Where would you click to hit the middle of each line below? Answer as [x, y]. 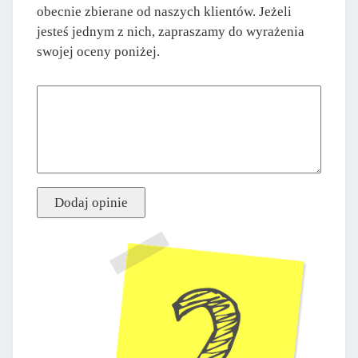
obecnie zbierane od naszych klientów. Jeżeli [164, 11]
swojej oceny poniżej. [98, 51]
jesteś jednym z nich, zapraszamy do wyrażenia [171, 31]
